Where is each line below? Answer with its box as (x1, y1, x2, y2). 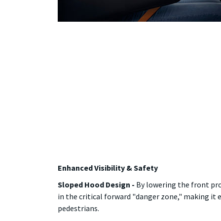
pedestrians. (58, 203, 99, 213)
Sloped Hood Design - (58, 180, 136, 189)
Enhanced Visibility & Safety (58, 163, 158, 173)
